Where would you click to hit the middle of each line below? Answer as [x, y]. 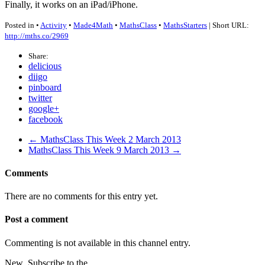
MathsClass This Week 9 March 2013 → [105, 150]
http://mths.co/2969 [37, 35]
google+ [44, 108]
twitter [40, 98]
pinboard [45, 87]
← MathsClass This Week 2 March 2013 [105, 139]
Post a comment [36, 219]
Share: [38, 56]
